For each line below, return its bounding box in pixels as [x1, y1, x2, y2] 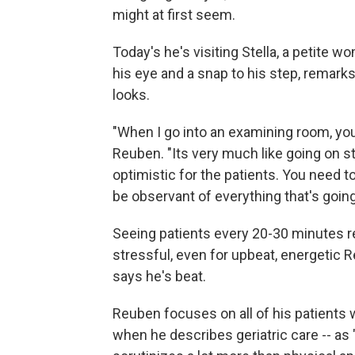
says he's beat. [113, 268, 206, 284]
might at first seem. [113, 6, 235, 23]
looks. [113, 86, 150, 103]
